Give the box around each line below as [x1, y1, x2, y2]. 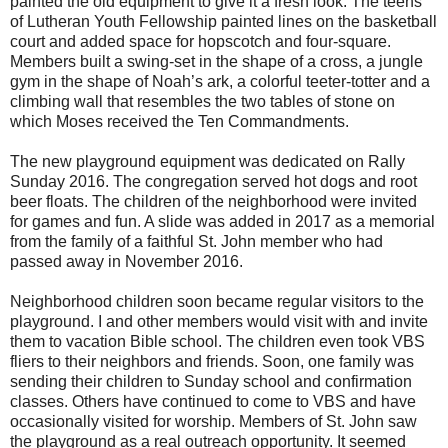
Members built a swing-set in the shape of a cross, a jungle [10, 52, 423, 70]
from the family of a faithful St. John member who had [10, 232, 383, 250]
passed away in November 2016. [10, 252, 243, 270]
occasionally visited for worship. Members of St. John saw [10, 412, 417, 430]
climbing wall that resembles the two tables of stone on [10, 92, 395, 110]
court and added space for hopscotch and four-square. [10, 32, 391, 50]
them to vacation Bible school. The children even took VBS [10, 332, 425, 350]
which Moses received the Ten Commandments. [10, 112, 349, 130]
